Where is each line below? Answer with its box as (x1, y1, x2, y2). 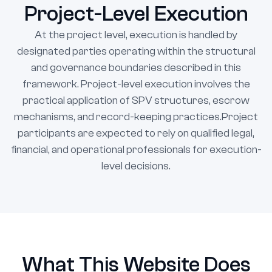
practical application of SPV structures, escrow (22, 94, 250, 107)
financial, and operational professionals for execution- (10, 143, 262, 157)
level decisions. (101, 160, 171, 173)
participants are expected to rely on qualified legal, (18, 127, 254, 140)
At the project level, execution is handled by (35, 29, 237, 42)
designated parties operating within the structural (16, 45, 256, 58)
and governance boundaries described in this (31, 61, 241, 75)
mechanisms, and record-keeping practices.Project (14, 110, 258, 124)
